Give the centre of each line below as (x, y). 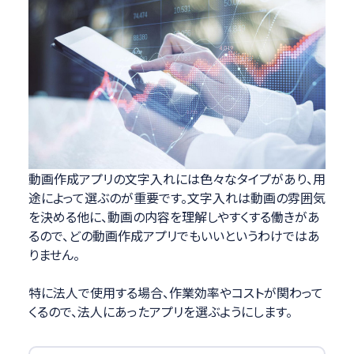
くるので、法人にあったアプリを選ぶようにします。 (160, 312)
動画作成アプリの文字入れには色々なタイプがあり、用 (177, 179)
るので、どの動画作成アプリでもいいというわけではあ (174, 236)
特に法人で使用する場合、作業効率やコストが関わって (175, 293)
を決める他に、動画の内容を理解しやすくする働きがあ (174, 217)
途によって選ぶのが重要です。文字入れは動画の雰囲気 (177, 198)
